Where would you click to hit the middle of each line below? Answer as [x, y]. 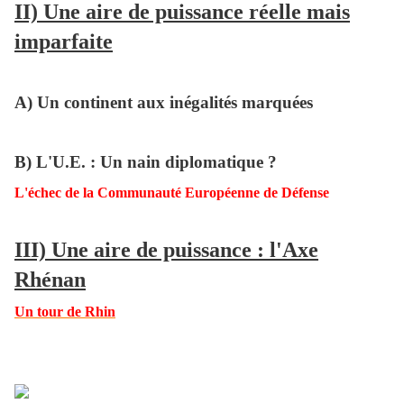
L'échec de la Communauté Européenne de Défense [172, 193]
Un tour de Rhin [65, 312]
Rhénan [50, 280]
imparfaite [64, 42]
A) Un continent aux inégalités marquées [164, 103]
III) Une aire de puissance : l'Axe [166, 250]
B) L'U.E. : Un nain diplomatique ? [146, 162]
